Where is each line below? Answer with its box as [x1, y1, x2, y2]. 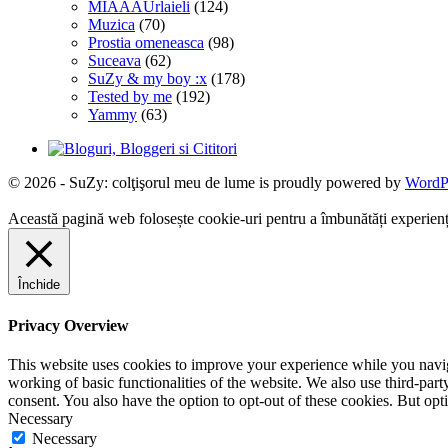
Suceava [88, 52, 141, 70]
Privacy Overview [8, 316, 129, 334]
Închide [18, 277, 60, 293]
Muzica [88, 16, 135, 34]
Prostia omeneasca [88, 34, 204, 52]
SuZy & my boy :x [88, 70, 207, 88]
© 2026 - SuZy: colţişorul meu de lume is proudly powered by [8, 174, 405, 192]
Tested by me [88, 88, 172, 106]
